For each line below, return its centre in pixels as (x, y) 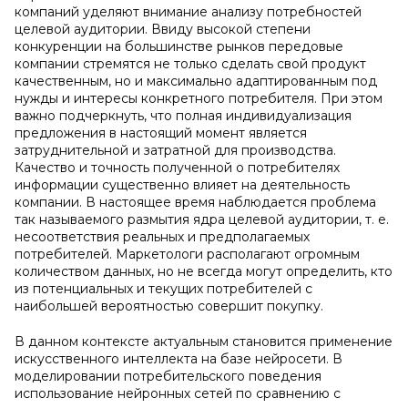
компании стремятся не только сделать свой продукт (190, 64)
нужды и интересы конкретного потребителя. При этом (199, 98)
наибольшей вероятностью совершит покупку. (169, 306)
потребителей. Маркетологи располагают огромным (187, 254)
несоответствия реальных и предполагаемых (162, 237)
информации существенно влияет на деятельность (182, 185)
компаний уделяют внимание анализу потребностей (188, 12)
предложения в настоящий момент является (161, 133)
